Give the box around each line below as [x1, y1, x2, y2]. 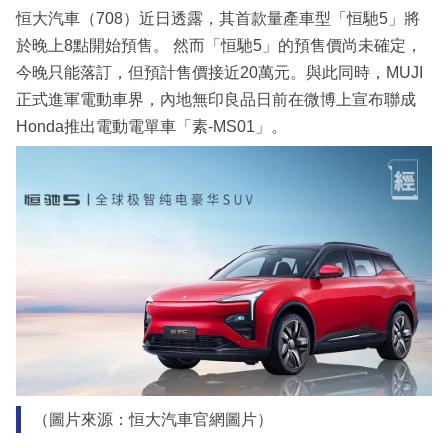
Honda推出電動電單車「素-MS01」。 [16, 118, 287, 136]
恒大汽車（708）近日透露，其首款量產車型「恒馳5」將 [16, 10, 420, 28]
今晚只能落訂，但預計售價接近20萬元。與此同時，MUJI [16, 64, 423, 82]
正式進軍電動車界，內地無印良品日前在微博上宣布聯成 [16, 91, 416, 109]
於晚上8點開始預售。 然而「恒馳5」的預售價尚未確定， [16, 37, 422, 55]
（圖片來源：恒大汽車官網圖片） [32, 410, 273, 428]
